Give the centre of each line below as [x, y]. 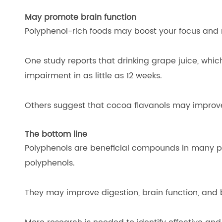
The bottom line [56, 134]
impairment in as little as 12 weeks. [93, 76]
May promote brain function [81, 17]
